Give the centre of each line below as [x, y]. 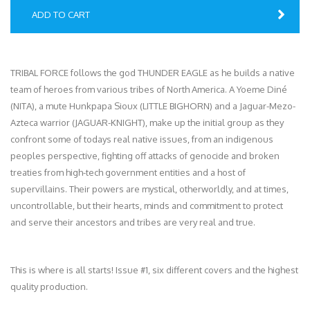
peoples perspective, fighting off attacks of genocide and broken [145, 155]
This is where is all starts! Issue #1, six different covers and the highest [154, 270]
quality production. [49, 286]
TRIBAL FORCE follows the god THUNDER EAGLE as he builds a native [153, 72]
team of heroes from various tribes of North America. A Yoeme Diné [149, 89]
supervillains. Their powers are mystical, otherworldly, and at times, [149, 189]
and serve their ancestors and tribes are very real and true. [133, 222]
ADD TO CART [61, 14]
